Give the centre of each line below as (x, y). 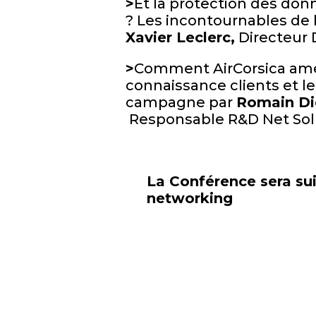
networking (192, 198)
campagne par (181, 102)
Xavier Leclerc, (180, 37)
